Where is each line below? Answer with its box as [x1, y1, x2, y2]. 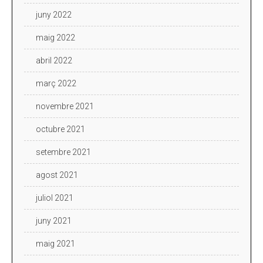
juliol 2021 [36, 193, 73, 203]
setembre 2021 [36, 147, 91, 157]
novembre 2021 [36, 101, 94, 111]
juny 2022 [36, 9, 72, 19]
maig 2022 [36, 32, 75, 42]
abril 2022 [36, 55, 72, 65]
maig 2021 [36, 238, 75, 248]
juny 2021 [36, 215, 72, 225]
